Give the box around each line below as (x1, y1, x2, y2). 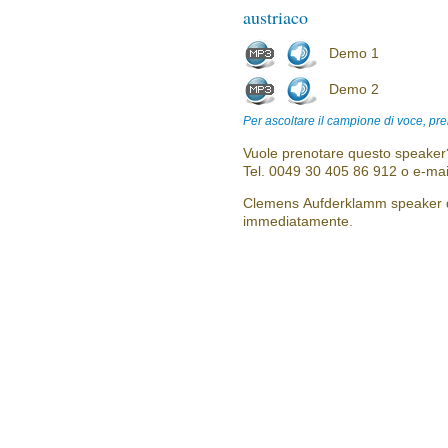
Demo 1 (329, 45, 379, 61)
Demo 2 (329, 81, 379, 97)
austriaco (243, 5, 308, 29)
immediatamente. (243, 213, 353, 229)
